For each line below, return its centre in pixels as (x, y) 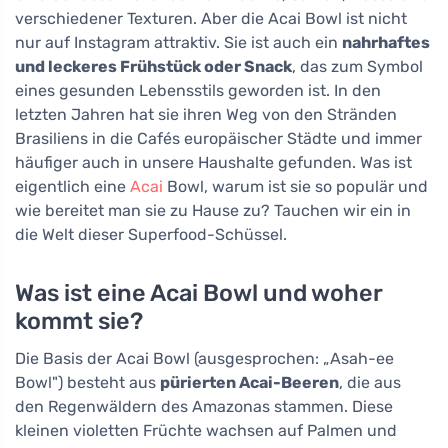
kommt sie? (79, 320)
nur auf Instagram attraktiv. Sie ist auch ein (178, 42)
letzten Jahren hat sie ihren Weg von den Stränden (206, 114)
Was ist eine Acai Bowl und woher (199, 292)
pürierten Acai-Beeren (249, 382)
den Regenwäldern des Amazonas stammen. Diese (204, 406)
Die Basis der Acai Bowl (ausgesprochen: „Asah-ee (204, 358)
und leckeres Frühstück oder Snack (153, 66)
